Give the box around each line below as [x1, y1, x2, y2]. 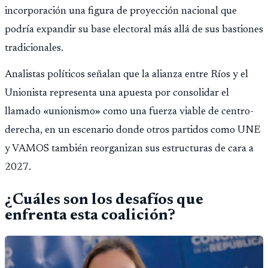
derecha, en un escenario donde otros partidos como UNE [5, 125, 260, 136]
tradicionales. [5, 42, 63, 54]
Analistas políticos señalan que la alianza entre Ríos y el [5, 69, 248, 80]
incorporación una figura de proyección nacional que [5, 5, 237, 17]
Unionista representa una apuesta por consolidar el [5, 88, 229, 99]
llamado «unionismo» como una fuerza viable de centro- [5, 106, 254, 117]
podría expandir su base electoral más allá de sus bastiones [5, 24, 263, 35]
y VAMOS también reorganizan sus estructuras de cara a [5, 144, 254, 154]
